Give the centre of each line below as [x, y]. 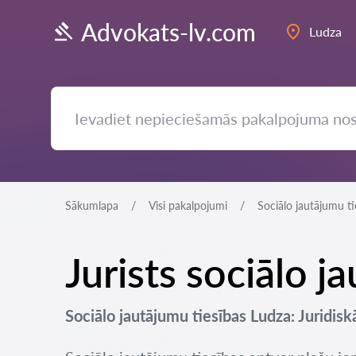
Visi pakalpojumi [188, 205]
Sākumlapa [92, 205]
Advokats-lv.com [168, 31]
